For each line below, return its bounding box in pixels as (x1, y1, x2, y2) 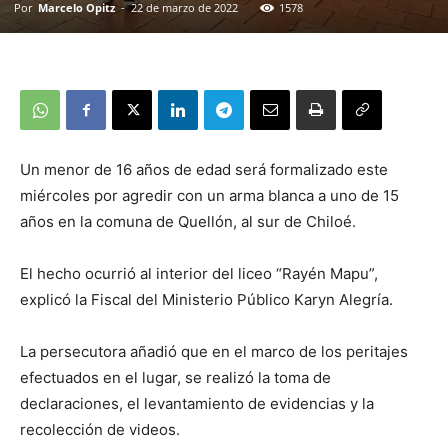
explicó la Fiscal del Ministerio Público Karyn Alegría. (20, 289, 393, 309)
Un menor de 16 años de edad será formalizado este (20, 159, 388, 179)
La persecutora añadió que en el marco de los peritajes (20, 341, 408, 361)
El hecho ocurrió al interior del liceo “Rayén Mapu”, (20, 263, 378, 283)
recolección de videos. (20, 419, 180, 439)
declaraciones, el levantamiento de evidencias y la (20, 393, 374, 413)
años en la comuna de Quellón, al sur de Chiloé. (20, 211, 356, 231)
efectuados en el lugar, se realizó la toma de (20, 367, 331, 387)
